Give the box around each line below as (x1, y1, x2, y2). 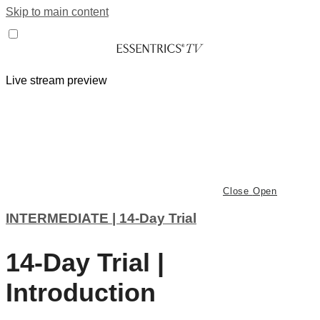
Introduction (6, 277, 156, 307)
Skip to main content (6, 6, 109, 18)
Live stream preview (6, 74, 107, 86)
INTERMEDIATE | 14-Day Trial (6, 210, 196, 226)
